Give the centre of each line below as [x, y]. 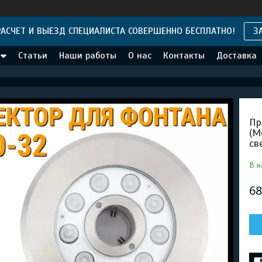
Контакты [184, 56]
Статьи [33, 56]
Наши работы [88, 56]
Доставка [237, 56]
